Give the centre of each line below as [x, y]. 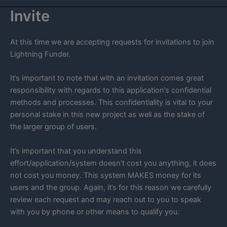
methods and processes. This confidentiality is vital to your [111, 103]
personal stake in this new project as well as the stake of [107, 115]
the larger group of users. [53, 127]
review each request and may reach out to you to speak [106, 199]
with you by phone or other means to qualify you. [95, 212]
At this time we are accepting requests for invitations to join [112, 42]
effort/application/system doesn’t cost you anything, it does [113, 163]
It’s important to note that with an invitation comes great [107, 78]
